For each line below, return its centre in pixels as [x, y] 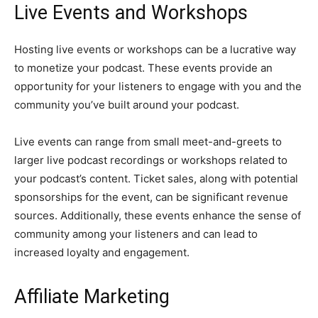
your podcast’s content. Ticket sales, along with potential [156, 179]
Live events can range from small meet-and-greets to [148, 142]
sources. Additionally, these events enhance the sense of [158, 216]
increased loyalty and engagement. [102, 253]
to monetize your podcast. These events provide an [143, 68]
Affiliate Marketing [92, 297]
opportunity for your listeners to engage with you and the [158, 87]
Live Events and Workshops [131, 13]
